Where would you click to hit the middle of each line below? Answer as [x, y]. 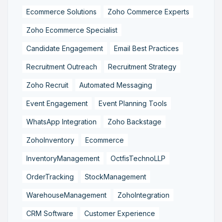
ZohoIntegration [143, 195]
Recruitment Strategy [142, 66]
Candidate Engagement [65, 48]
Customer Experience [120, 213]
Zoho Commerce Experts [148, 11]
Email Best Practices [146, 48]
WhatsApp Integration [61, 121]
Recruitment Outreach [62, 66]
